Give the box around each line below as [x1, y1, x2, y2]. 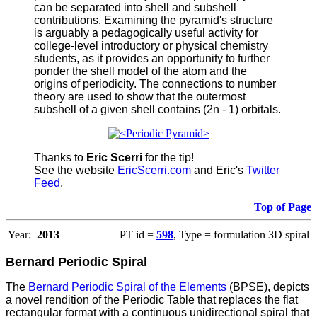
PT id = [120, 228, 156, 241]
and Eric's [191, 163, 246, 176]
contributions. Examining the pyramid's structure [34, 13, 273, 26]
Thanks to [34, 151, 86, 163]
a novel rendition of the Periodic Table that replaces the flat [6, 293, 298, 306]
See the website [34, 163, 117, 176]
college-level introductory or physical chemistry [34, 39, 268, 52]
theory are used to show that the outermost [34, 90, 246, 103]
